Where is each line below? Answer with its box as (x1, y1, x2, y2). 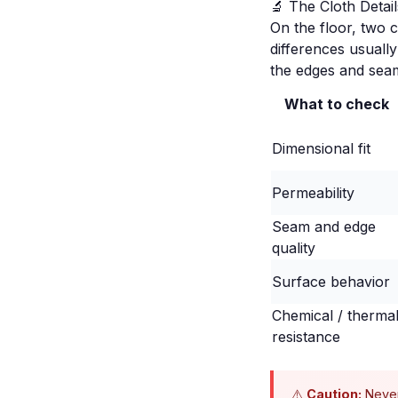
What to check (283, 95, 389, 113)
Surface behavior (272, 273, 390, 291)
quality (272, 239, 315, 257)
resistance (272, 328, 340, 346)
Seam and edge (272, 218, 376, 235)
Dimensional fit (272, 139, 370, 157)
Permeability (272, 184, 354, 202)
